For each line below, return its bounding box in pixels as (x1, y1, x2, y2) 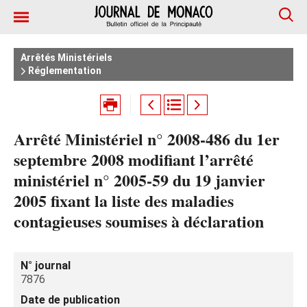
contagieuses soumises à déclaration (14, 209, 264, 233)
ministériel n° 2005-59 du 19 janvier (14, 168, 265, 192)
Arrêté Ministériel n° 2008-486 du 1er (14, 127, 280, 151)
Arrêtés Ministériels (21, 52, 112, 63)
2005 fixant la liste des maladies (14, 188, 234, 212)
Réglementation (26, 65, 101, 76)
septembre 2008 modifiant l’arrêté (14, 147, 254, 171)
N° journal (21, 259, 71, 272)
